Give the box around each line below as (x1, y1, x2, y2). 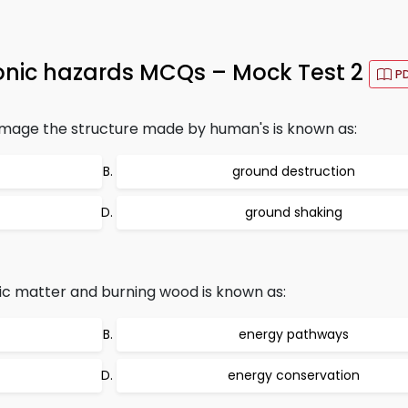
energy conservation (227, 366, 360, 384)
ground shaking (244, 203, 342, 221)
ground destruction (231, 162, 355, 180)
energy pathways (238, 325, 349, 343)
